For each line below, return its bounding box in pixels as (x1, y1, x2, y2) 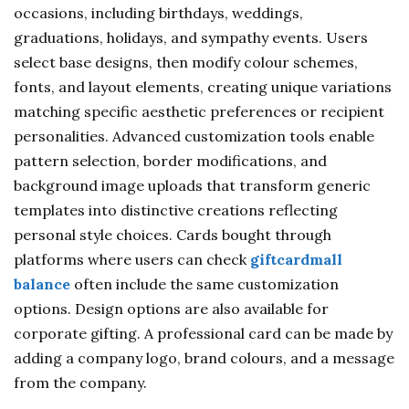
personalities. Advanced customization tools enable (14, 127, 374, 145)
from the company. (14, 373, 151, 392)
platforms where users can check (14, 250, 250, 268)
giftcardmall (250, 250, 342, 268)
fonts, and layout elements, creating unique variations (14, 78, 392, 96)
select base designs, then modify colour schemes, (14, 53, 358, 71)
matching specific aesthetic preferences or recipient (14, 102, 384, 121)
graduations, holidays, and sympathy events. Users (14, 28, 368, 47)
